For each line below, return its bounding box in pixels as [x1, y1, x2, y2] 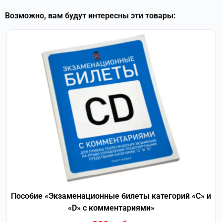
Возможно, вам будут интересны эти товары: [5, 11, 175, 20]
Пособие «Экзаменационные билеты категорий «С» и [11, 191, 211, 201]
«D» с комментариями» [67, 203, 155, 213]
